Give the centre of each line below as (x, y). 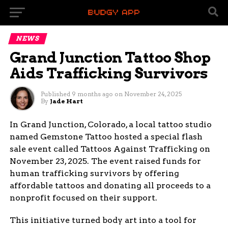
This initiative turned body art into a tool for (103, 220)
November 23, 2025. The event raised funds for (105, 161)
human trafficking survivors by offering (94, 174)
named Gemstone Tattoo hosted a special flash (106, 137)
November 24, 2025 (153, 94)
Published (55, 94)
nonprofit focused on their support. (83, 198)
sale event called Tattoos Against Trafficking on (110, 149)
